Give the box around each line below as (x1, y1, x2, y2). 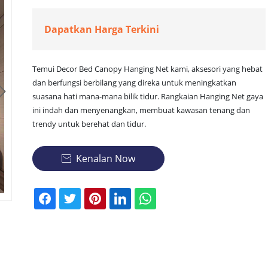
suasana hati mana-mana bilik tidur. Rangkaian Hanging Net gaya (32, 91, 263, 102)
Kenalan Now (76, 152, 135, 165)
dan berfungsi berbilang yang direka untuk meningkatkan (32, 77, 236, 88)
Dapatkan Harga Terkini (44, 23, 159, 36)
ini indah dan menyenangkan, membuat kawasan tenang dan (32, 105, 250, 115)
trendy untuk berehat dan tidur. (32, 118, 146, 129)
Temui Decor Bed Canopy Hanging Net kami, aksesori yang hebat (32, 63, 263, 74)
